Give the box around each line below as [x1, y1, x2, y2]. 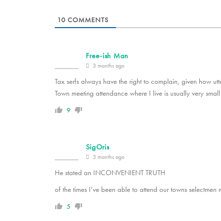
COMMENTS [65, 15, 109, 25]
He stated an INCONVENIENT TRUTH [54, 168, 165, 178]
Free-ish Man [85, 51, 128, 61]
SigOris [85, 142, 110, 152]
